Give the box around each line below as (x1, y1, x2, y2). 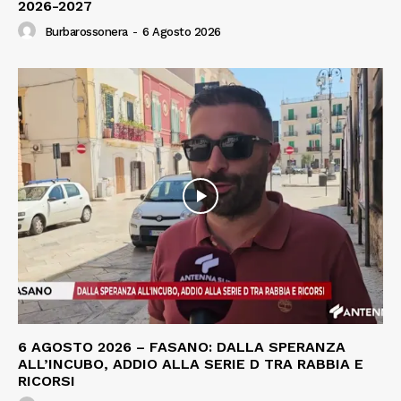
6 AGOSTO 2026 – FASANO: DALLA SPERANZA (18, 337, 346, 355)
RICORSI (18, 371, 75, 389)
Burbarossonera (44, 25, 128, 39)
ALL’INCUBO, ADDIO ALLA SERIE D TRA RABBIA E (18, 354, 363, 372)
